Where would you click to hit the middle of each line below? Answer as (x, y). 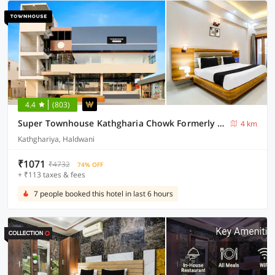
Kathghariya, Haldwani (56, 139)
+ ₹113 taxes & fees (52, 175)
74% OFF (90, 165)
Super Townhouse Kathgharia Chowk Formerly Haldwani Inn (221, 123)
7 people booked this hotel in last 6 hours (103, 194)
